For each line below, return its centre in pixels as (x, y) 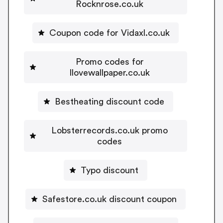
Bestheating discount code (110, 102)
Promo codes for (110, 62)
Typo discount (110, 170)
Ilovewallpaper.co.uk (110, 73)
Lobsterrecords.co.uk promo (110, 131)
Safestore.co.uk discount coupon (110, 199)
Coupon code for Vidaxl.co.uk (110, 33)
